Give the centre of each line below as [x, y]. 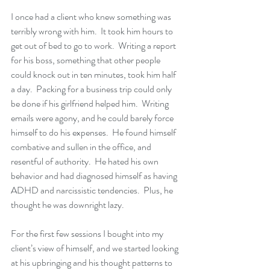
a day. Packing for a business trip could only [92, 89]
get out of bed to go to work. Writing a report [94, 46]
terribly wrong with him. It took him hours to [93, 31]
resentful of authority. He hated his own [86, 162]
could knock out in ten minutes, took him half [94, 75]
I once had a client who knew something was [92, 17]
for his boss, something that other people [86, 60]
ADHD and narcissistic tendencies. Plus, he [93, 190]
